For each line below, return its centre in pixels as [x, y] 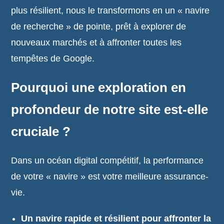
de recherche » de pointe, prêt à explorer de [99, 26]
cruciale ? [41, 131]
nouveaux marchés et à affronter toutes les [96, 42]
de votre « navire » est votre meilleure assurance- [110, 176]
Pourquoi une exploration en [99, 87]
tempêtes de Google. [53, 58]
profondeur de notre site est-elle [110, 109]
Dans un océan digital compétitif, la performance [107, 160]
